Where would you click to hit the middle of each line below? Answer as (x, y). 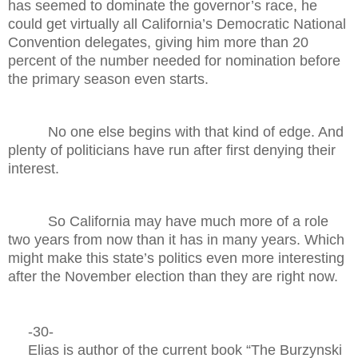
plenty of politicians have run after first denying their (172, 150)
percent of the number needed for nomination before (174, 60)
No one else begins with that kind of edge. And (196, 131)
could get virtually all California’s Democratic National (177, 24)
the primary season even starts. (108, 79)
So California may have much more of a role (188, 221)
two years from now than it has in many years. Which (176, 239)
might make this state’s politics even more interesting (176, 258)
